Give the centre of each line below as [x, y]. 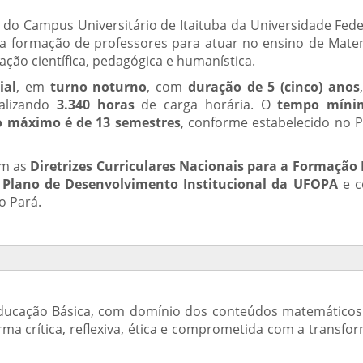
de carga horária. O [206, 105]
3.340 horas [95, 105]
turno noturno [98, 87]
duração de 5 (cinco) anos [273, 87]
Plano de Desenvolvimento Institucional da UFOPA [170, 184]
